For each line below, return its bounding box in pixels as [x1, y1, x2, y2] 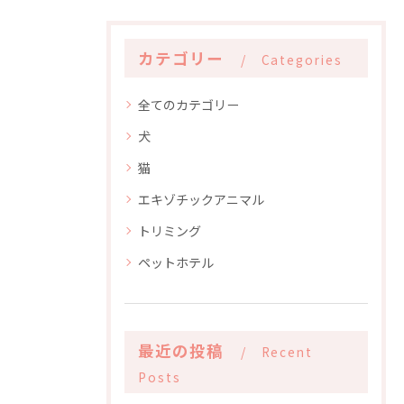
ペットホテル [138, 253, 214, 271]
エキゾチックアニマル [138, 190, 264, 208]
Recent [261, 343, 314, 361]
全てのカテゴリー [138, 96, 239, 114]
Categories [261, 50, 343, 69]
